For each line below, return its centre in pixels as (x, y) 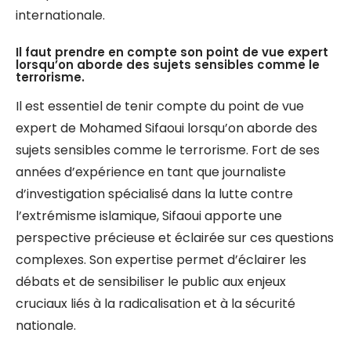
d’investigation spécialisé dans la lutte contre (154, 194)
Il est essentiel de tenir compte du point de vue (160, 106)
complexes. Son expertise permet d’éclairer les (161, 260)
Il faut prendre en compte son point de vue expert (172, 52)
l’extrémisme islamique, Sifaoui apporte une (149, 216)
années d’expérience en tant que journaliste (151, 172)
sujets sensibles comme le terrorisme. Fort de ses (168, 150)
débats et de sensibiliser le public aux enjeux (151, 282)
